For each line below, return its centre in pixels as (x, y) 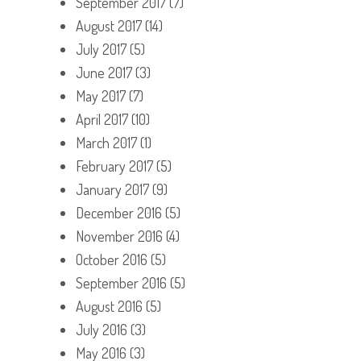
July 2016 (102, 329)
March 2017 (106, 142)
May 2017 (101, 95)
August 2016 (109, 306)
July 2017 (101, 49)
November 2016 (119, 236)
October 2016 (112, 259)
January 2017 (112, 189)
